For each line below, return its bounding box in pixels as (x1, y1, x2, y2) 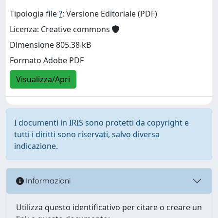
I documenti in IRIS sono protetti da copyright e (14, 117, 189, 128)
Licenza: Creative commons (10, 24, 112, 35)
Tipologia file (10, 8, 59, 19)
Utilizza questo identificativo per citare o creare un (16, 201, 202, 213)
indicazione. (14, 140, 58, 151)
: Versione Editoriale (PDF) (62, 8, 157, 19)
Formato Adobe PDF (10, 55, 84, 66)
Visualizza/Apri (16, 74, 70, 85)
